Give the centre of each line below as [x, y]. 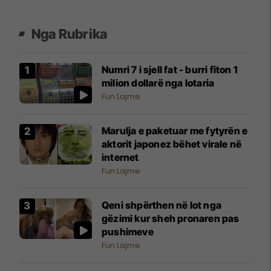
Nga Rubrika [70, 34]
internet [120, 157]
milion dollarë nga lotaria [158, 83]
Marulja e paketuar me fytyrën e [175, 130]
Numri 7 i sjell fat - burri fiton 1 [170, 69]
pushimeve [128, 231]
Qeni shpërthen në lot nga [162, 205]
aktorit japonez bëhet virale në [172, 144]
